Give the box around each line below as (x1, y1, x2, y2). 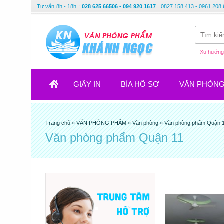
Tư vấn (37, 3, 54, 9)
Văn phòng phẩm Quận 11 (45, 131, 183, 144)
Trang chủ (45, 120, 72, 126)
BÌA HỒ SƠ (121, 80, 159, 88)
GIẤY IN (73, 80, 101, 88)
